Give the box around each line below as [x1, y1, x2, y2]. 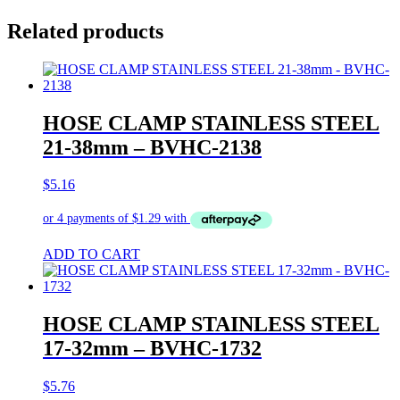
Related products [7, 19, 163, 43]
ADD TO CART [43, 246, 140, 262]
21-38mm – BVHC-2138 [43, 135, 262, 159]
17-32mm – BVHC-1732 [43, 336, 262, 360]
